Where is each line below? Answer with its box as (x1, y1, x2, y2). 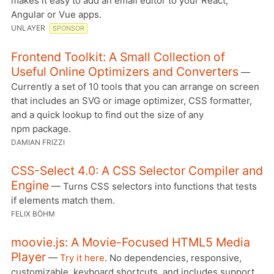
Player (11, 250, 46, 265)
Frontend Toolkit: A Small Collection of (11, 50, 225, 65)
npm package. (11, 123, 71, 135)
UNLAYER (11, 23, 47, 33)
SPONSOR (53, 24, 84, 33)
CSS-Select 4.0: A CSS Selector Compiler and (11, 163, 263, 179)
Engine (11, 178, 49, 193)
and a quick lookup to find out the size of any (11, 109, 204, 121)
